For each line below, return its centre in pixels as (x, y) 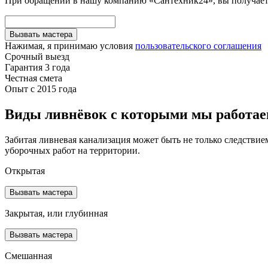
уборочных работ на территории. (72, 150)
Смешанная (28, 255)
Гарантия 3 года (37, 67)
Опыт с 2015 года (41, 89)
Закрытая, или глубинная (56, 213)
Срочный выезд (37, 56)
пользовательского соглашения (198, 45)
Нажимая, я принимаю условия (70, 45)
